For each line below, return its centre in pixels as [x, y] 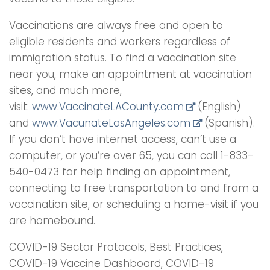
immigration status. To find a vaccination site [123, 58]
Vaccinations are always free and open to [116, 25]
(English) [218, 106]
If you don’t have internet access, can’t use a [123, 139]
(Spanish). [228, 123]
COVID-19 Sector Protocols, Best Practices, [116, 247]
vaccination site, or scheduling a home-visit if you [134, 204]
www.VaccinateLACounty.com [106, 106]
